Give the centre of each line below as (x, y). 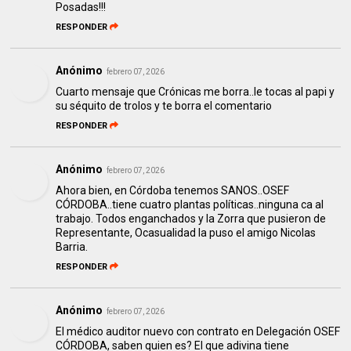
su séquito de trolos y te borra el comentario (164, 106)
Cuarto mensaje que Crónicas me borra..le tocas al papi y (195, 92)
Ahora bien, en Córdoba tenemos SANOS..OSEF (173, 191)
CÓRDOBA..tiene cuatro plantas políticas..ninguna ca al (190, 205)
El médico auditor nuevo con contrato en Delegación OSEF (198, 332)
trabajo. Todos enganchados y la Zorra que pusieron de (191, 219)
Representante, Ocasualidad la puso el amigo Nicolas (186, 233)
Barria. (72, 247)
